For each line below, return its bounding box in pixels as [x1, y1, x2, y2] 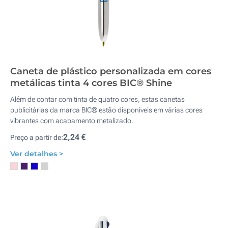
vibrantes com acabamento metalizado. [10, 117, 133, 125]
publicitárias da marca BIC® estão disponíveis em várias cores [10, 106, 203, 114]
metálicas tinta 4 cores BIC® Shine [10, 77, 172, 89]
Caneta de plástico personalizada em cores [10, 66, 211, 77]
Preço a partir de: [10, 133, 63, 141]
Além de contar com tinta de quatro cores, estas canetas [10, 95, 185, 103]
